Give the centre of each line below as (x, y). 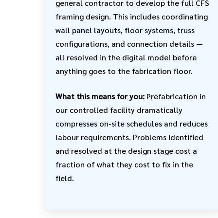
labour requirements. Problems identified (129, 137)
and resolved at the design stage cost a (126, 151)
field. (64, 178)
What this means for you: (101, 96)
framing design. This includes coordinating (131, 17)
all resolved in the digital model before (126, 57)
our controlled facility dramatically (119, 110)
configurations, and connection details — (129, 44)
